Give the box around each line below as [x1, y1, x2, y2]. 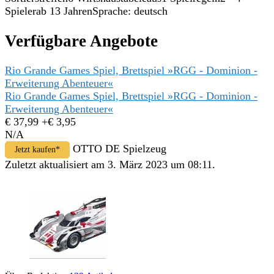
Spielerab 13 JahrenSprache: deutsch [5, 5, 168, 18]
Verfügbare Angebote [5, 31, 158, 50]
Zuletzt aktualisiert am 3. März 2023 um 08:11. [5, 158, 215, 171]
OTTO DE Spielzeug [73, 142, 166, 155]
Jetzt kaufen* [15, 144, 60, 154]
